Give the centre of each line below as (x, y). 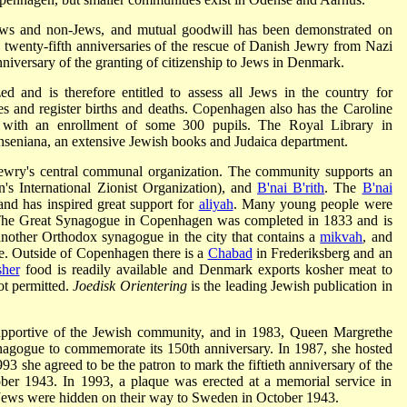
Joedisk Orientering (130, 285)
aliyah (216, 203)
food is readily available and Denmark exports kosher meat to (206, 269)
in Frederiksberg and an (322, 253)
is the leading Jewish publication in (289, 285)
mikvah (342, 236)
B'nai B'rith (291, 187)
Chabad (230, 253)
